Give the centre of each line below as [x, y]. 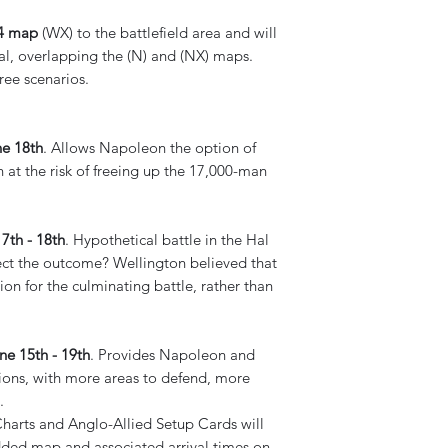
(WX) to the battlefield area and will [157, 32]
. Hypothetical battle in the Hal [167, 239]
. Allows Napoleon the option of [149, 147]
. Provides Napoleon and [172, 354]
